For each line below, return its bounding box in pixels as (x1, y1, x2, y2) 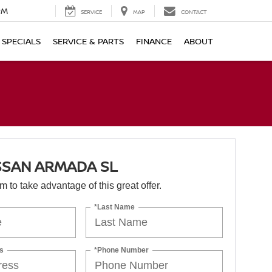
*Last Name (94, 202, 135, 211)
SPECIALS (2, 35, 41, 47)
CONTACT (181, 8, 207, 16)
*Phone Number (94, 245, 149, 254)
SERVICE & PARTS (53, 35, 124, 47)
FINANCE (136, 35, 172, 47)
